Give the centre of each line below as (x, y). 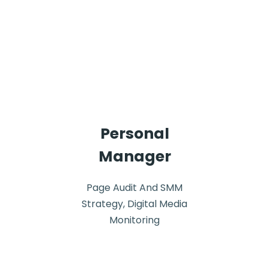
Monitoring (134, 220)
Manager (134, 156)
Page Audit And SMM (134, 188)
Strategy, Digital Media (134, 204)
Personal (134, 134)
